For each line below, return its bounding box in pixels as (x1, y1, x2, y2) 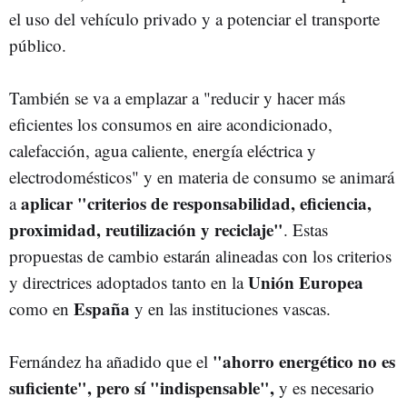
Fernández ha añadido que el (9, 350, 213, 372)
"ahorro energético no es (213, 349, 395, 373)
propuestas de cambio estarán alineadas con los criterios (9, 244, 392, 267)
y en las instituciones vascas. (130, 297, 331, 320)
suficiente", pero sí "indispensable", (9, 375, 274, 400)
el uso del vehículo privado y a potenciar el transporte (9, 7, 380, 30)
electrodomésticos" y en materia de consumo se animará (9, 165, 394, 188)
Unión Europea (248, 270, 363, 294)
